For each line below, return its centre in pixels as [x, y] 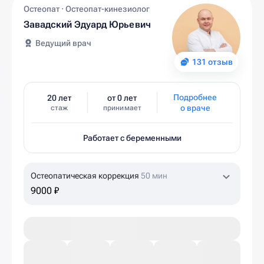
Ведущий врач [63, 43]
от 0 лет [122, 98]
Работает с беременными [132, 138]
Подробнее [195, 97]
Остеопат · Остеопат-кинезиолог [87, 9]
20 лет [59, 98]
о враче [195, 108]
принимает [122, 108]
